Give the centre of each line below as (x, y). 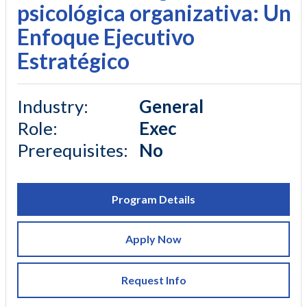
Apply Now (153, 239)
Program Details (153, 199)
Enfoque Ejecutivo (106, 37)
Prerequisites (70, 150)
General (171, 107)
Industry (50, 107)
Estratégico (73, 61)
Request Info (153, 280)
